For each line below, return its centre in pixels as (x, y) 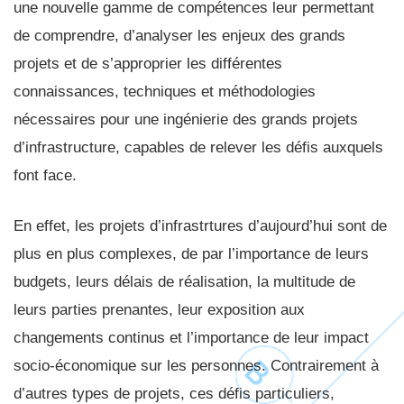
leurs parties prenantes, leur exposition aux (159, 310)
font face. (45, 175)
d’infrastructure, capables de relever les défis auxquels (198, 147)
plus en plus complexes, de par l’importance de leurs (191, 254)
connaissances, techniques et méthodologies (165, 91)
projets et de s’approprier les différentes (148, 63)
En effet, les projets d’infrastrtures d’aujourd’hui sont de (200, 226)
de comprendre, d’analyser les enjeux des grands (179, 35)
